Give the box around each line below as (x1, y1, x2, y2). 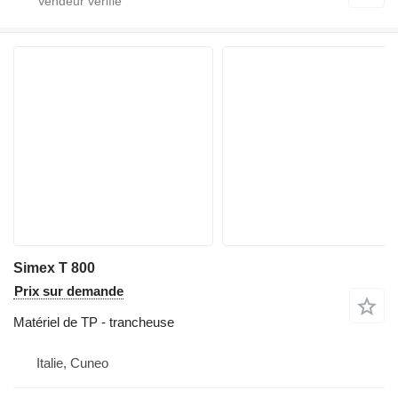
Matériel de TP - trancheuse (13, 314, 174, 330)
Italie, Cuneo (36, 354, 108, 370)
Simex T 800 (13, 259, 95, 275)
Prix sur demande (14, 283, 123, 298)
